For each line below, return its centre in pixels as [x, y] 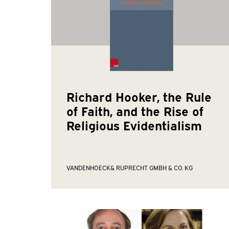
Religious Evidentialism [134, 124]
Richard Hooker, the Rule [139, 96]
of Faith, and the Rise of [135, 110]
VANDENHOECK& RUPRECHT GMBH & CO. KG [129, 168]
